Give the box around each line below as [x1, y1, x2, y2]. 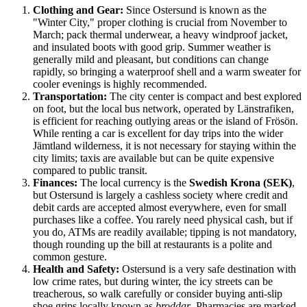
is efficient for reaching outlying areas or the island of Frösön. [33, 114, 298, 127]
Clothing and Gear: [33, 3, 123, 16]
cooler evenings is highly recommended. [33, 77, 207, 90]
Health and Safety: [33, 262, 119, 275]
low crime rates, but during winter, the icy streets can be [33, 275, 273, 287]
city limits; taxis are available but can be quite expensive [33, 151, 274, 164]
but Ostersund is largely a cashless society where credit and [33, 188, 288, 201]
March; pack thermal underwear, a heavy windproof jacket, [33, 28, 288, 40]
